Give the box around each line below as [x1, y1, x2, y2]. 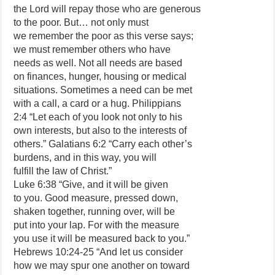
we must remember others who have [14, 44, 171, 55]
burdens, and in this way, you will [14, 152, 157, 163]
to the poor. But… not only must [14, 17, 149, 28]
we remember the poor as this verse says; [14, 31, 194, 41]
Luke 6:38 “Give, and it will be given [14, 179, 169, 190]
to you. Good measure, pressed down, [14, 193, 179, 203]
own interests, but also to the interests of [14, 125, 187, 136]
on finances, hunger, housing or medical [14, 71, 187, 82]
